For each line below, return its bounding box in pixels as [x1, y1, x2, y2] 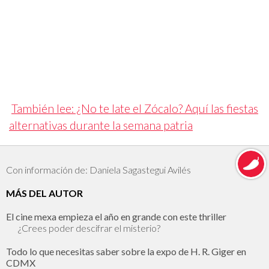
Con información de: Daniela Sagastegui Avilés [6, 164, 191, 176]
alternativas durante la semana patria [9, 118, 193, 133]
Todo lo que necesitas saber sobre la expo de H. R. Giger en [6, 246, 246, 258]
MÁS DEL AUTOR [6, 187, 83, 199]
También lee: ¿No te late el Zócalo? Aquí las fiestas [11, 101, 258, 116]
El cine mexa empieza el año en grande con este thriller [6, 211, 226, 223]
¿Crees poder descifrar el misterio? [18, 222, 160, 234]
